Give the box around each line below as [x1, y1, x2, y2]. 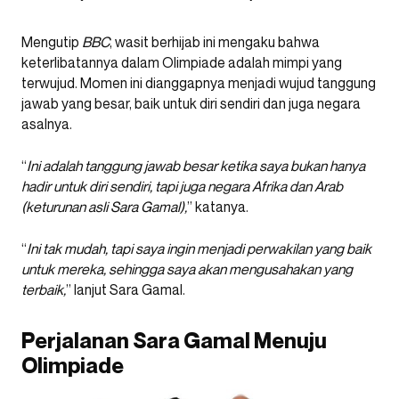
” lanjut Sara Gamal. [66, 280, 185, 298]
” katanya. [187, 197, 248, 216]
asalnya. [21, 114, 72, 133]
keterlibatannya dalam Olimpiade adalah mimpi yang [21, 53, 342, 71]
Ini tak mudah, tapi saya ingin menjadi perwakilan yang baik [27, 239, 371, 257]
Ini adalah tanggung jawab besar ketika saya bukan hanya [27, 156, 365, 175]
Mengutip [21, 32, 82, 51]
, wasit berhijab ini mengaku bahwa [110, 32, 320, 51]
